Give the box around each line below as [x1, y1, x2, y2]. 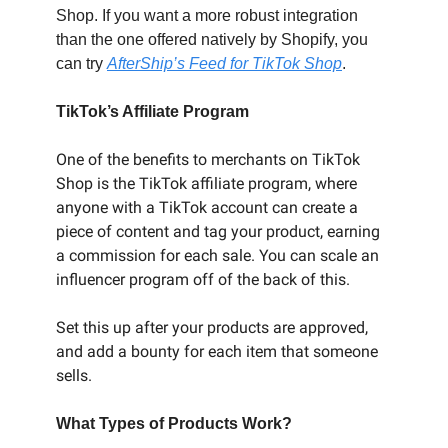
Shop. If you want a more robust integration [56, 7, 358, 24]
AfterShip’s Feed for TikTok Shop [107, 55, 342, 72]
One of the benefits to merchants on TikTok [56, 150, 360, 169]
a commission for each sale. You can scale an [56, 246, 379, 265]
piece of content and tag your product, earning [56, 222, 380, 241]
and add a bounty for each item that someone [56, 342, 378, 361]
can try [56, 55, 107, 72]
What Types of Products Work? [56, 415, 292, 432]
